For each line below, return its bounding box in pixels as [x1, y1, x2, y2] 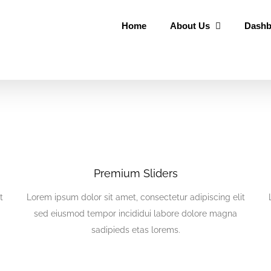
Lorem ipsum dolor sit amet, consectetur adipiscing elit [26, 192, 245, 202]
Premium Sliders [93, 166, 178, 180]
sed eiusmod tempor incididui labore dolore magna [34, 208, 237, 218]
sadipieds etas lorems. [91, 224, 180, 235]
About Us [169, 20, 210, 31]
